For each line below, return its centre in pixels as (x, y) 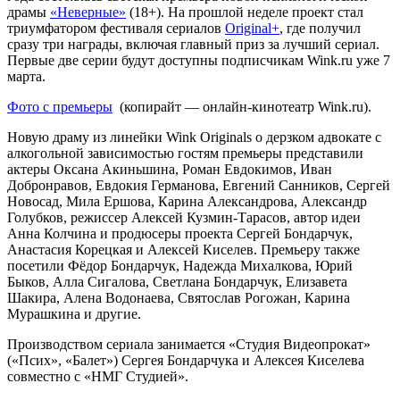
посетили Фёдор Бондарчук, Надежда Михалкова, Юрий (180, 265)
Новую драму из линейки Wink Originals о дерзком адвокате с (194, 137)
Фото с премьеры (60, 106)
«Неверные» (88, 12)
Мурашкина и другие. (74, 313)
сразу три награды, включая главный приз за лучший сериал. (193, 44)
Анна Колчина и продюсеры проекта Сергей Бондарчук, (180, 233)
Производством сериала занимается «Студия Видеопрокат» (189, 344)
